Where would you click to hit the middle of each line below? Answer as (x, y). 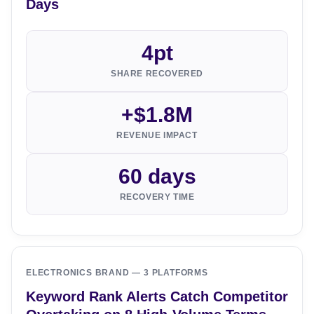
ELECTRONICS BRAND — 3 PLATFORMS (117, 273)
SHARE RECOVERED (157, 74)
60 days (157, 176)
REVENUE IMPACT (157, 136)
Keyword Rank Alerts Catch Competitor (157, 296)
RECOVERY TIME (157, 197)
